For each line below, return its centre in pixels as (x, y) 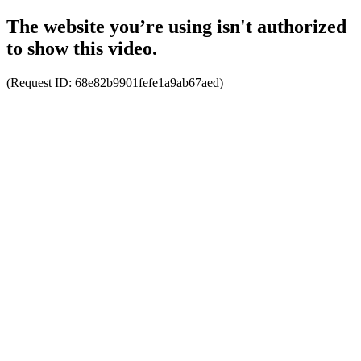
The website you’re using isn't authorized (176, 26)
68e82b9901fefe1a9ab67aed (147, 82)
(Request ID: (41, 82)
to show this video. (82, 48)
